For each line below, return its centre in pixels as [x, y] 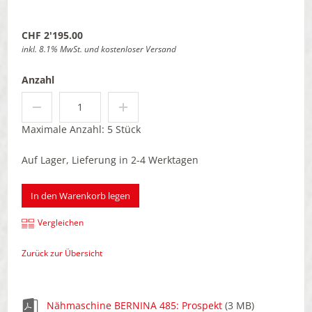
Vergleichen [61, 223]
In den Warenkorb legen [80, 195]
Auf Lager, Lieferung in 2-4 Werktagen [110, 159]
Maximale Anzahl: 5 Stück [81, 129]
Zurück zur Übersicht [62, 253]
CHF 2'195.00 [52, 35]
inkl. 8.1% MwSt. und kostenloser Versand [99, 49]
